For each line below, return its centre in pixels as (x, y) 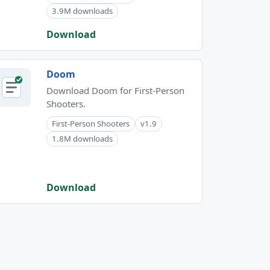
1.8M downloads (82, 138)
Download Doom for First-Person (115, 90)
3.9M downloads (82, 11)
